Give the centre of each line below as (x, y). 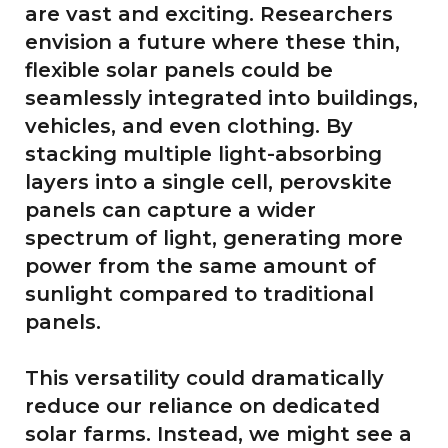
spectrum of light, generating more (214, 237)
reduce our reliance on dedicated (202, 405)
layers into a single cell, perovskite (208, 181)
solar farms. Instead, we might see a (218, 433)
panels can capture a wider (170, 209)
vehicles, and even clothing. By (189, 125)
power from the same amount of (200, 265)
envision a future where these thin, (212, 41)
